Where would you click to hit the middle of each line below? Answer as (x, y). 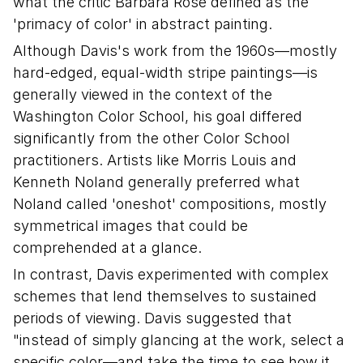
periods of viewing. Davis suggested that (152, 318)
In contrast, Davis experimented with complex (171, 274)
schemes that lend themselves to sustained (165, 296)
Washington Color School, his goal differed (158, 116)
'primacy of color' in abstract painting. (143, 24)
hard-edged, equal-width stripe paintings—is (165, 73)
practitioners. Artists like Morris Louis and (155, 160)
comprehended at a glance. (107, 248)
